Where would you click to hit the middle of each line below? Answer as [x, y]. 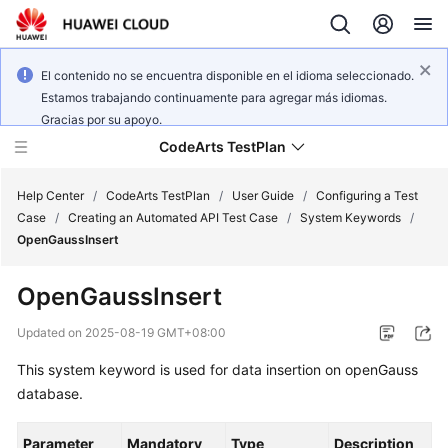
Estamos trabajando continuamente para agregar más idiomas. [214, 97]
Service [60, 326]
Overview [67, 348]
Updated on [51, 332]
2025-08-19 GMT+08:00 [155, 332]
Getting [60, 394]
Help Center [50, 195]
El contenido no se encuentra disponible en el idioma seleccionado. [227, 75]
